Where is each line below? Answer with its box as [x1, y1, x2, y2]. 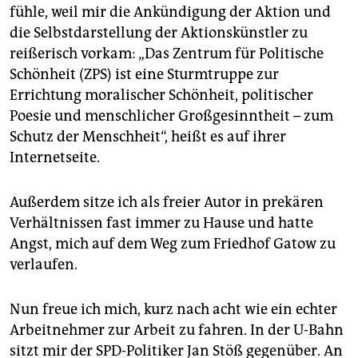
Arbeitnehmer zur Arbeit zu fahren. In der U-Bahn [10, 320, 344, 339]
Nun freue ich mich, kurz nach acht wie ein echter [10, 300, 337, 318]
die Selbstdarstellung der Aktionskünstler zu [10, 23, 308, 42]
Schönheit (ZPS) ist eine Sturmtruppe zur [10, 65, 279, 83]
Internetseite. [10, 148, 100, 166]
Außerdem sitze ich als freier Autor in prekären [10, 193, 324, 211]
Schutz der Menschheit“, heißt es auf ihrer [10, 127, 286, 145]
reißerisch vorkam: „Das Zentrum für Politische [10, 44, 324, 62]
